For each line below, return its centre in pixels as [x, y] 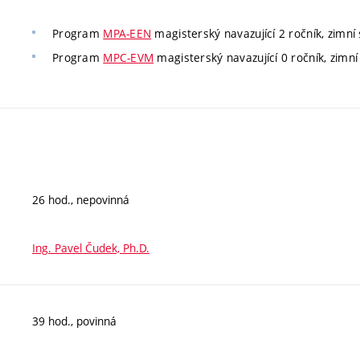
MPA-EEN [127, 33]
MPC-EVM [129, 57]
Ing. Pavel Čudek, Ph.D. [91, 248]
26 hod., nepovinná [81, 200]
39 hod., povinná [74, 321]
